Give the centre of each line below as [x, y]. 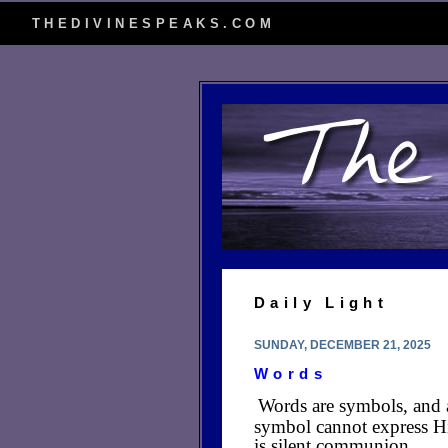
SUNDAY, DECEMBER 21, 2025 [342, 345]
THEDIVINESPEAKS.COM [154, 23]
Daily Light [321, 302]
